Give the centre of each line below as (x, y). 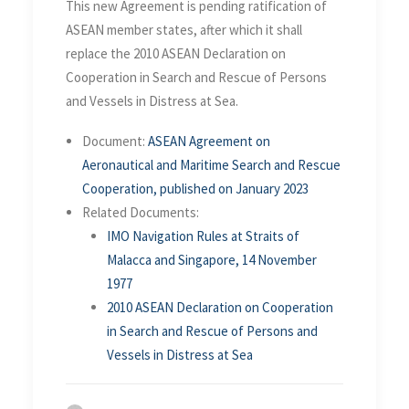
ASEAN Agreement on (208, 141)
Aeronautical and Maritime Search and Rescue (211, 164)
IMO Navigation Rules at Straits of (203, 236)
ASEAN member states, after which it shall (184, 29)
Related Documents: (141, 212)
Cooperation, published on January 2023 (195, 188)
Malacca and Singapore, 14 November (212, 259)
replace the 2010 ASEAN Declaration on (176, 53)
